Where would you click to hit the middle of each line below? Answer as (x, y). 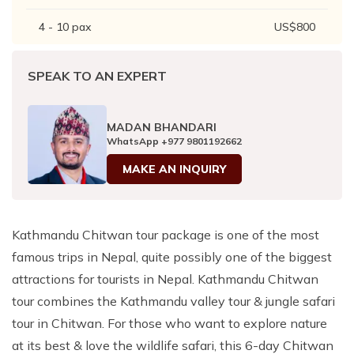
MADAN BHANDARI (162, 128)
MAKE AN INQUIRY (174, 169)
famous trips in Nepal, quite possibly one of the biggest (172, 257)
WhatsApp (133, 141)
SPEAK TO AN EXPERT (97, 76)
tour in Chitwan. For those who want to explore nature (169, 324)
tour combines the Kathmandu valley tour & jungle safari (173, 301)
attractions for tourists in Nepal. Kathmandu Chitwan (165, 279)
